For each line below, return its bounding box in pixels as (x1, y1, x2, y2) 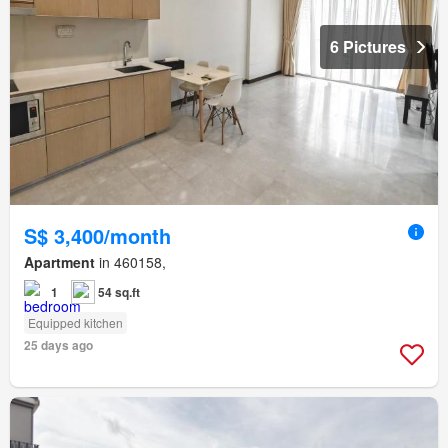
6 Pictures (330, 34, 406, 58)
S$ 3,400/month (24, 220, 171, 250)
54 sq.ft (98, 282, 140, 301)
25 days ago (24, 335, 93, 354)
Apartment (24, 251, 95, 272)
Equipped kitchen (28, 313, 123, 331)
